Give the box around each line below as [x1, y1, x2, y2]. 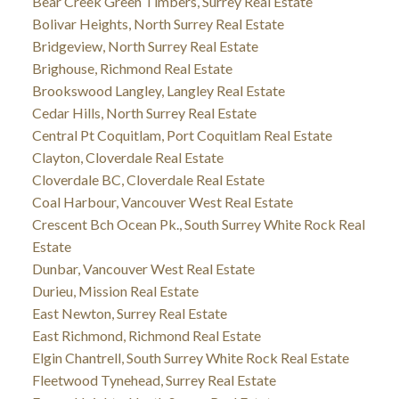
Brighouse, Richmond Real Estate [31, 60, 232, 77]
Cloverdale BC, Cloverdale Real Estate [31, 171, 265, 189]
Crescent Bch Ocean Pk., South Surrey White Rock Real [31, 216, 365, 233]
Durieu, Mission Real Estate [31, 282, 199, 300]
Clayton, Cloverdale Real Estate [31, 149, 224, 167]
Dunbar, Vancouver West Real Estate [31, 260, 255, 278]
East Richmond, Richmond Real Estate [31, 327, 261, 345]
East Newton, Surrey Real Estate [31, 305, 227, 322]
